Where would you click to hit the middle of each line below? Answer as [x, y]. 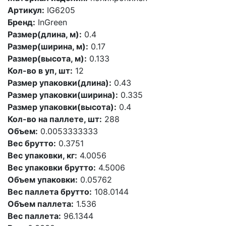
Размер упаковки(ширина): [63, 95]
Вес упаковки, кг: [42, 155]
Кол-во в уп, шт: [40, 71]
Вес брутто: [32, 143]
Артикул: [26, 10]
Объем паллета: [41, 204]
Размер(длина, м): [45, 34]
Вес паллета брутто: [50, 192]
